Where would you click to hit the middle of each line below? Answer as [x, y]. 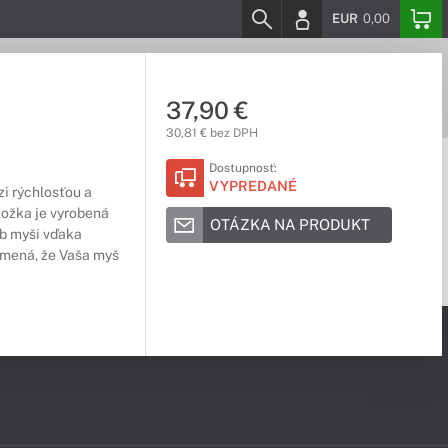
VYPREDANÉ [252, 186]
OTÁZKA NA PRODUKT [289, 224]
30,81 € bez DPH [211, 133]
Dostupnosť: [242, 168]
